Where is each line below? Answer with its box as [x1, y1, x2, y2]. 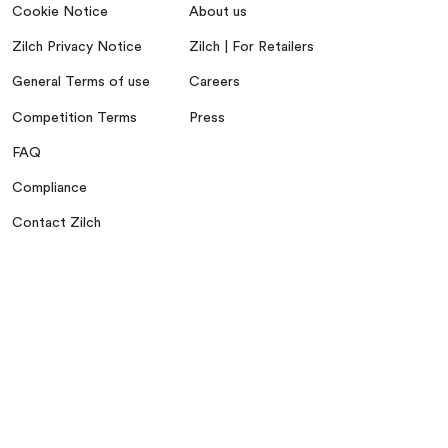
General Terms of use [12, 75, 150, 90]
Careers [189, 75, 240, 90]
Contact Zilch [12, 215, 101, 230]
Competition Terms [12, 110, 137, 125]
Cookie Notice [12, 5, 108, 20]
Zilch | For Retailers [189, 40, 314, 55]
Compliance [12, 180, 87, 195]
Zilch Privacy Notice [12, 40, 142, 55]
